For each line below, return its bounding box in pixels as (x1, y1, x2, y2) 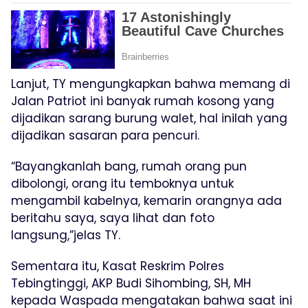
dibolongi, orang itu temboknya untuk (11, 175, 234, 192)
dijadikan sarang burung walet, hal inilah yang (11, 109, 287, 126)
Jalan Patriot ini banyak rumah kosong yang (11, 92, 274, 109)
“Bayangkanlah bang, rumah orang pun (11, 157, 247, 175)
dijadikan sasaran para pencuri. (11, 126, 199, 144)
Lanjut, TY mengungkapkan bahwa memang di (11, 75, 290, 92)
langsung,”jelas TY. (11, 226, 120, 243)
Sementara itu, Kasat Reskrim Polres (11, 257, 224, 274)
